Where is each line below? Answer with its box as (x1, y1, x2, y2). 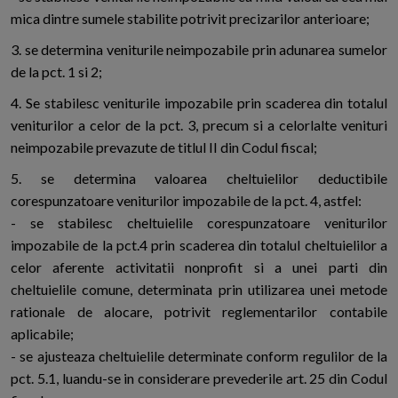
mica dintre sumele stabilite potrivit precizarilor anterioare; (11, 10, 370, 28)
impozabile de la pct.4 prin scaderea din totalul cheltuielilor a (11, 236, 387, 254)
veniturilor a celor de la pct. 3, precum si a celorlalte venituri (11, 116, 387, 134)
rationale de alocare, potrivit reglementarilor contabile (11, 303, 387, 321)
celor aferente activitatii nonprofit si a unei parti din (11, 259, 387, 276)
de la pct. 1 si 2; (11, 63, 102, 81)
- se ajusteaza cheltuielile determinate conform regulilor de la (11, 347, 387, 365)
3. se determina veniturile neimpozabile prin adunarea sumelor (11, 41, 387, 59)
